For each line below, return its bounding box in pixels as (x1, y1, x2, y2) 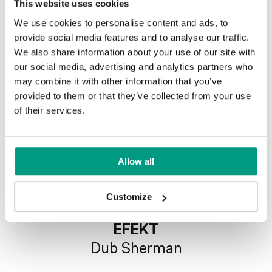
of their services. (14, 104, 85, 115)
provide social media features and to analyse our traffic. (14, 32, 250, 42)
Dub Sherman (90, 239, 182, 257)
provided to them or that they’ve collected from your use (14, 90, 251, 101)
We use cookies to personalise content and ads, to (14, 17, 228, 28)
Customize (106, 191, 152, 202)
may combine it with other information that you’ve (14, 75, 222, 86)
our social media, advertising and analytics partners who (14, 61, 253, 72)
